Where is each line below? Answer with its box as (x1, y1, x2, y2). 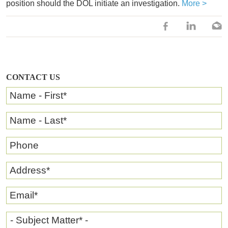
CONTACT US (6, 72, 60, 81)
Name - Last (10, 115, 63, 126)
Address (10, 164, 46, 176)
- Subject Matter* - (10, 214, 88, 225)
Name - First (10, 90, 63, 101)
